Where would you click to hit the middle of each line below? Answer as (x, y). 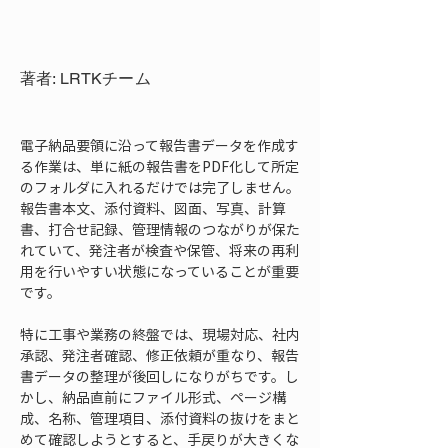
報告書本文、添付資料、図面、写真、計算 (153, 208)
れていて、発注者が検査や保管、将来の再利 (159, 250)
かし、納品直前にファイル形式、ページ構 (153, 397)
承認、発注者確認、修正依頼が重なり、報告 (159, 355)
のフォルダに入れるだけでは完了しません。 (160, 187)
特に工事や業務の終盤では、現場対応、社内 (160, 334)
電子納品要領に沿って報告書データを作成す (159, 145)
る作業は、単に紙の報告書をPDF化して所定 (159, 166)
